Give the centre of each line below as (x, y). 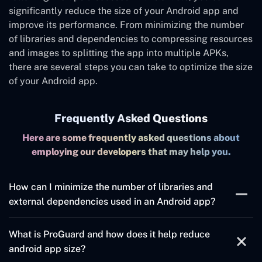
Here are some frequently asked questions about (131, 138)
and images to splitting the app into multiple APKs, (119, 53)
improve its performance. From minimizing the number (126, 25)
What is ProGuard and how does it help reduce (109, 235)
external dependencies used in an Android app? (112, 202)
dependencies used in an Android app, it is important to (129, 240)
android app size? (47, 249)
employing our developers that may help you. (131, 152)
